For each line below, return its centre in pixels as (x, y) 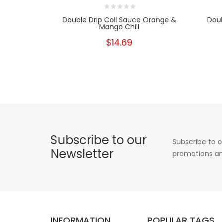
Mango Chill (119, 27)
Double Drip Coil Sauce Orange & (119, 20)
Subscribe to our (99, 140)
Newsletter (82, 154)
